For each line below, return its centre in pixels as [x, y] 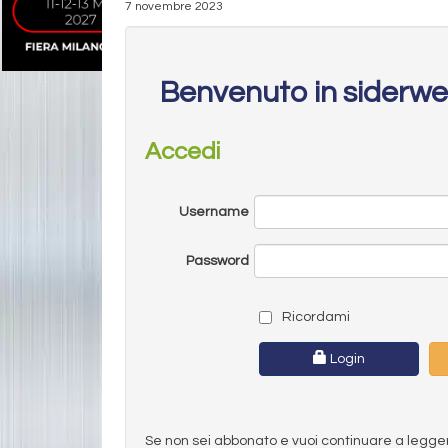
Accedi [182, 151]
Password [217, 260]
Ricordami [314, 316]
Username [213, 211]
